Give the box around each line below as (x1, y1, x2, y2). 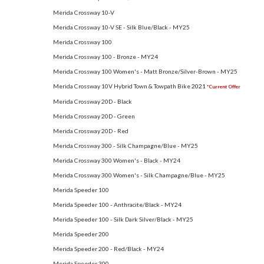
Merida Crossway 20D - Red (53, 127, 128, 134)
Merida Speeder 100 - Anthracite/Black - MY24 (53, 200, 181, 208)
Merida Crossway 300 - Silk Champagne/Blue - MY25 (53, 141, 198, 149)
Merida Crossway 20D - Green (53, 112, 135, 120)
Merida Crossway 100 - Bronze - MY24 (53, 52, 158, 60)
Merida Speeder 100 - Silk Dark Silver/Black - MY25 (53, 215, 193, 223)
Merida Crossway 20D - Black (53, 97, 132, 105)
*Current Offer (207, 83, 240, 90)
